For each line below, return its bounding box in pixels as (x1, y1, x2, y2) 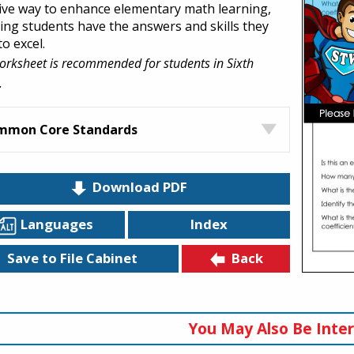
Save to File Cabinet (6, 249, 137, 268)
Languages (20, 214, 93, 233)
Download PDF (92, 178, 187, 197)
